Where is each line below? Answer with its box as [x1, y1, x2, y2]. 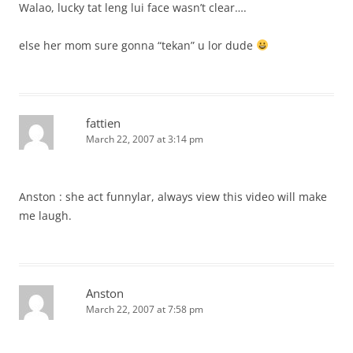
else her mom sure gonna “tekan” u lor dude [19, 37, 256, 53]
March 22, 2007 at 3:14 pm [86, 132, 203, 146]
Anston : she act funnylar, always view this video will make [19, 188, 327, 204]
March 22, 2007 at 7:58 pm [86, 302, 203, 316]
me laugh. [19, 207, 72, 223]
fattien [86, 114, 121, 131]
